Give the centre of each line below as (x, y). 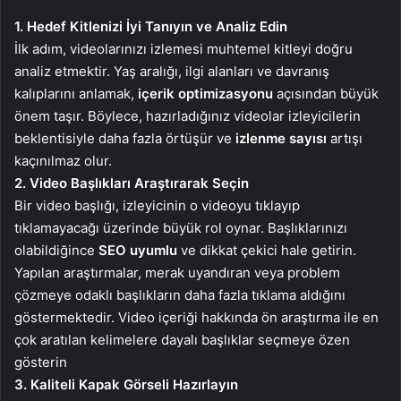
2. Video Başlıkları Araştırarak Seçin (132, 183)
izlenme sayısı (279, 138)
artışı (345, 138)
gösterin (41, 362)
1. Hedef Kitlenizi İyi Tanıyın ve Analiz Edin (151, 26)
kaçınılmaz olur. (63, 161)
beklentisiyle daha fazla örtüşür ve (123, 138)
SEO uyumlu (138, 250)
